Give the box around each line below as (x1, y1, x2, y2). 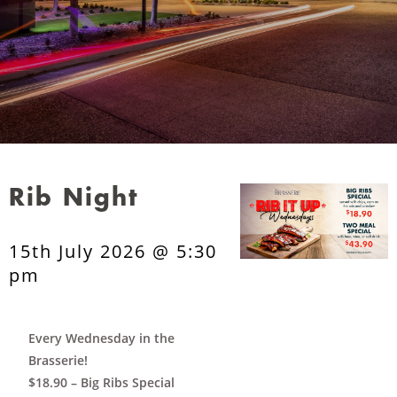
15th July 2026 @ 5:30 (9, 239, 217, 263)
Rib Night (9, 186, 138, 212)
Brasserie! (27, 352, 88, 369)
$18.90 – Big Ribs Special (27, 374, 175, 391)
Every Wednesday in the (27, 330, 175, 346)
